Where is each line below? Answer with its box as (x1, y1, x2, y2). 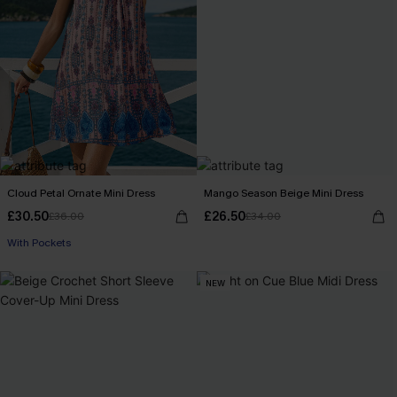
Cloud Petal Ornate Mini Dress (7, 186, 155, 200)
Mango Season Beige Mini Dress (204, 186, 363, 200)
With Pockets (7, 236, 71, 250)
